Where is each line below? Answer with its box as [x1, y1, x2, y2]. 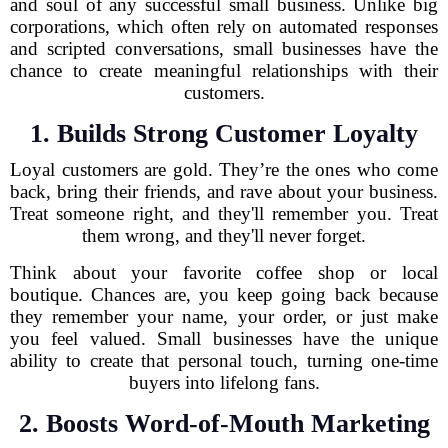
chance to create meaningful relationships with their [10, 60, 438, 81]
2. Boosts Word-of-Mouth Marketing [18, 409, 430, 438]
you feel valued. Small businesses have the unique [10, 328, 438, 349]
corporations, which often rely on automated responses [10, 16, 438, 37]
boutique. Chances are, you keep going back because [10, 284, 438, 305]
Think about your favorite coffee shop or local [10, 262, 438, 283]
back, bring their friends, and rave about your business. [10, 181, 438, 202]
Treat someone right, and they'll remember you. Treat [10, 203, 438, 224]
